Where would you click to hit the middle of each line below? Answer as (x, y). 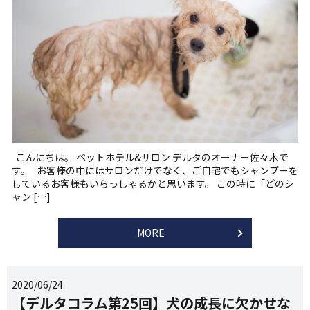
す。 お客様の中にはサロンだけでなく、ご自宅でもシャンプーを (155, 171)
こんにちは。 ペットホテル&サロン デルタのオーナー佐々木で (150, 157)
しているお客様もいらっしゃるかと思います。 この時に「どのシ (153, 184)
